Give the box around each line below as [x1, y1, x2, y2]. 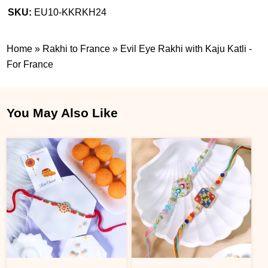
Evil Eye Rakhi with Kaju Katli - [120, 43, 252, 54]
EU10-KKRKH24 [34, 7, 107, 17]
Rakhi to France [42, 43, 111, 54]
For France [7, 59, 54, 69]
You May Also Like [7, 105, 118, 120]
